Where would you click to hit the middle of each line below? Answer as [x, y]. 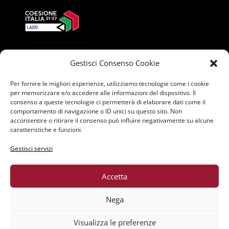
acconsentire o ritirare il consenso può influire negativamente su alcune [112, 120]
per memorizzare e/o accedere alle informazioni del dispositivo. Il [103, 93]
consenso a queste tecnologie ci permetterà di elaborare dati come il [108, 102]
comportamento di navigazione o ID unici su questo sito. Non [96, 111]
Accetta [114, 176]
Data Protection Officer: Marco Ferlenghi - [114, 221]
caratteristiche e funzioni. [46, 130]
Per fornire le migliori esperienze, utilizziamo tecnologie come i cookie [110, 84]
